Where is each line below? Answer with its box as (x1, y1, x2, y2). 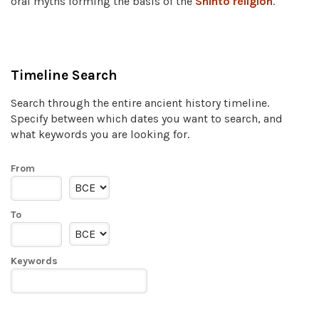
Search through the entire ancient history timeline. (11, 96, 269, 110)
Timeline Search (11, 67, 117, 84)
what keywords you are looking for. (11, 127, 189, 142)
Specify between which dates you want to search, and (11, 112, 283, 126)
